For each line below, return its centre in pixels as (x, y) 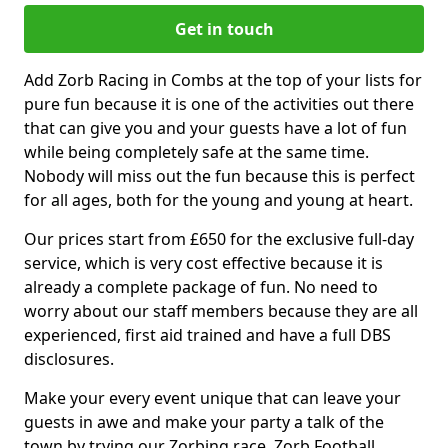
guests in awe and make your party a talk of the (204, 421)
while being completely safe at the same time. (196, 151)
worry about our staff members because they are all (221, 310)
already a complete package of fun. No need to (201, 286)
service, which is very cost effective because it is (203, 262)
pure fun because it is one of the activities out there (219, 103)
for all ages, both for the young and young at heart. (218, 199)
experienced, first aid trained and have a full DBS (207, 334)
